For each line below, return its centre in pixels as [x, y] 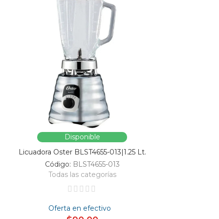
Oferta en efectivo [80, 208]
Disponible [82, 137]
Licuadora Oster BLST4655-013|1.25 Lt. [82, 152]
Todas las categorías [82, 174]
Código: [59, 164]
